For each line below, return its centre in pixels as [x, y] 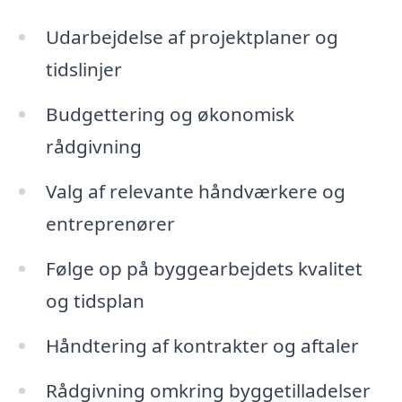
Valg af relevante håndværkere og [195, 191]
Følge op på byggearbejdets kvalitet [204, 268]
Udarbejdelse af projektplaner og [192, 37]
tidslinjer [83, 70]
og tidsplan [95, 300]
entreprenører [110, 223]
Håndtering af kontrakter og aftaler [202, 345]
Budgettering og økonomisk [170, 114]
